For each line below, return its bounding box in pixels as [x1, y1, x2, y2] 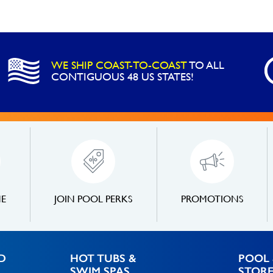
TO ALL [187, 58, 225, 71]
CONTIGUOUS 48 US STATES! [51, 70, 194, 83]
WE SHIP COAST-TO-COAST [51, 58, 188, 71]
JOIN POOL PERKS [54, 193, 133, 205]
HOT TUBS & [70, 252, 136, 265]
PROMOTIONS [181, 193, 244, 205]
